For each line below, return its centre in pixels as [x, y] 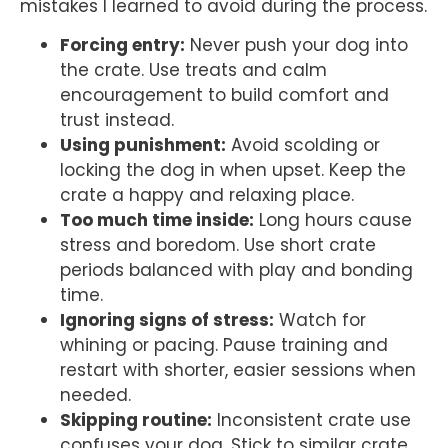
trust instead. [117, 120]
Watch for [320, 320]
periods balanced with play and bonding [236, 270]
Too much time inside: [157, 220]
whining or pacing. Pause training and [224, 345]
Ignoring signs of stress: [167, 320]
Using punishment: [143, 145]
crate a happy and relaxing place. [207, 195]
